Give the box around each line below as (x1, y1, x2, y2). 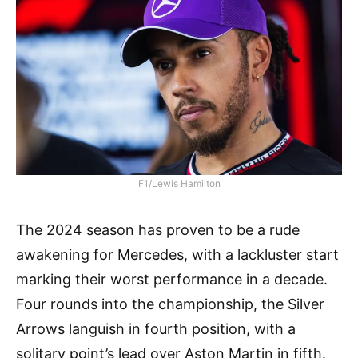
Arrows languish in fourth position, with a (16, 320, 296, 338)
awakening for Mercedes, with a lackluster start (16, 246, 339, 264)
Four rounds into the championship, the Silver (16, 296, 324, 313)
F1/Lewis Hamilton (137, 177, 221, 190)
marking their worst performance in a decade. (16, 271, 328, 288)
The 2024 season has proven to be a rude (16, 221, 300, 239)
